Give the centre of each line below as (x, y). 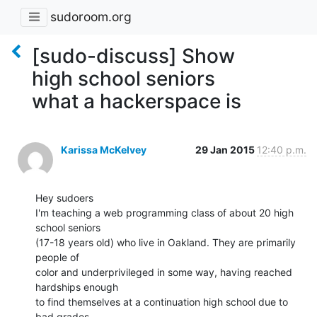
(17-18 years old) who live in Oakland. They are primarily (166, 242)
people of (57, 257)
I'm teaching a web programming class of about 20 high (165, 212)
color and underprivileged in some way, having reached (164, 272)
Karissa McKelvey (104, 149)
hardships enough (77, 287)
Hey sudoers (64, 197)
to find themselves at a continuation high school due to (162, 301)
